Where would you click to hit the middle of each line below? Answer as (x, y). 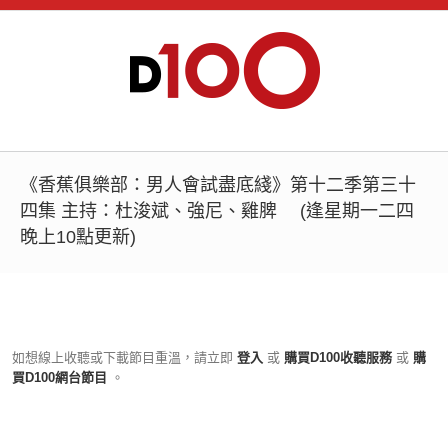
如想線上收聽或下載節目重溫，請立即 (122, 357)
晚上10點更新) (78, 237)
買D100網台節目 (61, 377)
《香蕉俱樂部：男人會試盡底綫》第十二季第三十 (218, 185)
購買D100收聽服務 (338, 357)
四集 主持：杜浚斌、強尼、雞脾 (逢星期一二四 (217, 211)
